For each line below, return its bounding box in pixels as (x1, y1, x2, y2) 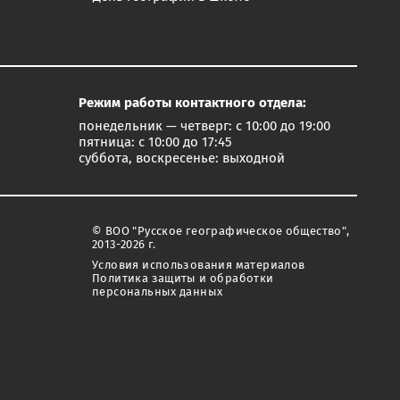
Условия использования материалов (92, 260, 305, 271)
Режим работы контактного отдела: (79, 96, 306, 110)
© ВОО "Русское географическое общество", (92, 226, 350, 237)
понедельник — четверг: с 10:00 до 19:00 (79, 119, 330, 133)
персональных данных (92, 287, 223, 298)
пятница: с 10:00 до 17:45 (79, 135, 232, 149)
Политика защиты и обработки (92, 273, 274, 285)
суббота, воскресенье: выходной (79, 151, 285, 165)
